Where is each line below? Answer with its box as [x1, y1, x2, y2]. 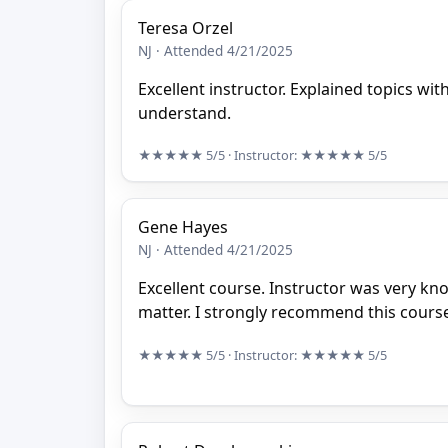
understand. [138, 101, 231, 124]
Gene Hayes [138, 216, 228, 239]
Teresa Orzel [138, 16, 233, 39]
